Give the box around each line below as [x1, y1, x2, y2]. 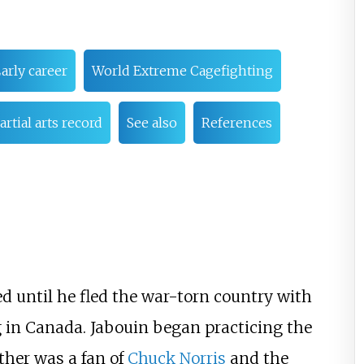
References [201, 115, 272, 132]
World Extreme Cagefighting [91, 63, 273, 80]
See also [126, 115, 177, 132]
